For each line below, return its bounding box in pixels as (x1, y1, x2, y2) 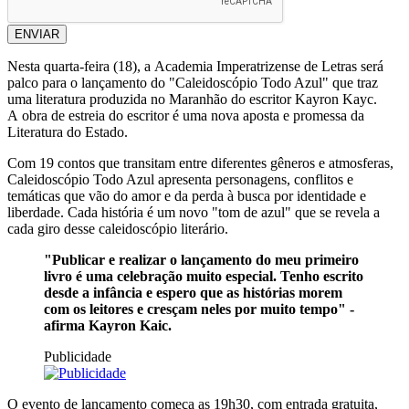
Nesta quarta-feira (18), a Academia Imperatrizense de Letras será (7, 58, 383, 75)
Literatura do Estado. (7, 124, 128, 141)
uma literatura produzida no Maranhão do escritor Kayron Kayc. (7, 91, 377, 108)
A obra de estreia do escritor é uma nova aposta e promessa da (7, 108, 364, 124)
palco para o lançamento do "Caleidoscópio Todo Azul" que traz (7, 75, 378, 91)
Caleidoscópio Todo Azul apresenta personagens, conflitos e (7, 172, 353, 188)
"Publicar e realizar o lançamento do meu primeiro (44, 252, 359, 268)
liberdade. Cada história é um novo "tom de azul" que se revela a (7, 204, 380, 221)
